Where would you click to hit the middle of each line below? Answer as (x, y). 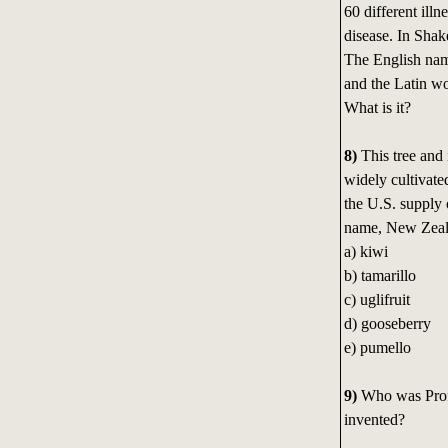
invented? (374, 420)
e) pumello (377, 348)
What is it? (377, 108)
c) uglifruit (376, 300)
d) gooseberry (387, 324)
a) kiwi (365, 252)
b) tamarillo (379, 276)
